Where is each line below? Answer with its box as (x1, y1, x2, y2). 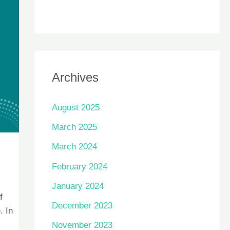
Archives (51, 70, 99, 84)
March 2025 (51, 122, 97, 132)
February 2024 (51, 161, 107, 171)
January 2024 (51, 181, 104, 191)
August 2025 (51, 102, 100, 112)
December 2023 (51, 201, 112, 211)
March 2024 (51, 142, 97, 152)
